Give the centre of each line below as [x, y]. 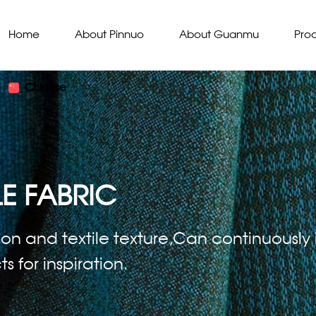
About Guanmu [219, 35]
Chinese [45, 88]
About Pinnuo [109, 35]
